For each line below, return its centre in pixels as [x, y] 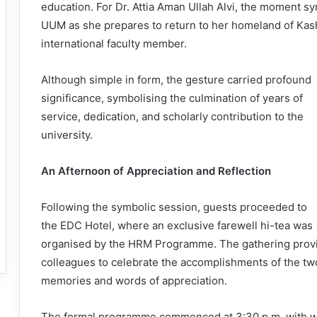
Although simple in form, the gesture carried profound [176, 80]
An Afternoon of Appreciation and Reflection [156, 171]
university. [67, 135]
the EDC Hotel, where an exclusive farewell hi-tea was [177, 226]
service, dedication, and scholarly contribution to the [172, 117]
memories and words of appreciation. [134, 281]
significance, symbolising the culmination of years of [172, 98]
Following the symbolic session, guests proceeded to [174, 207]
